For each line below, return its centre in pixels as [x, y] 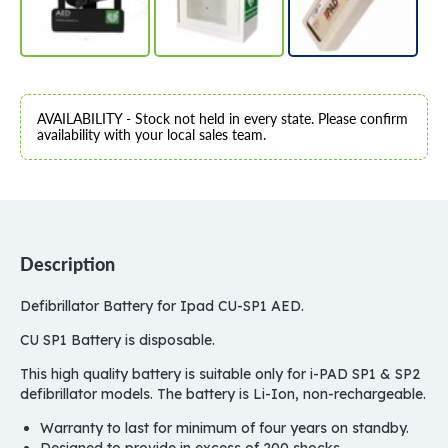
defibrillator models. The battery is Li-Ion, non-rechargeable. [223, 394]
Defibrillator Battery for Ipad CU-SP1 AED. [162, 306]
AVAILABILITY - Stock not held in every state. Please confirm [222, 118]
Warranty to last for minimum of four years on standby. [224, 428]
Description [67, 264]
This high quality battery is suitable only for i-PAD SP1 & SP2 [220, 374]
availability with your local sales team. [151, 134]
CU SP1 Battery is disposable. [119, 340]
